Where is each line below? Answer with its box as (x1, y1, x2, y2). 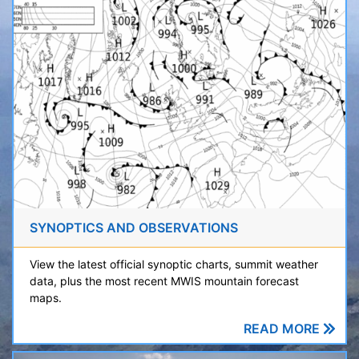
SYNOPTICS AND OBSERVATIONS (30, 219, 238, 236)
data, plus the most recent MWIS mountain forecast (30, 273, 299, 288)
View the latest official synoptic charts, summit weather (30, 256, 318, 271)
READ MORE (244, 320, 323, 337)
